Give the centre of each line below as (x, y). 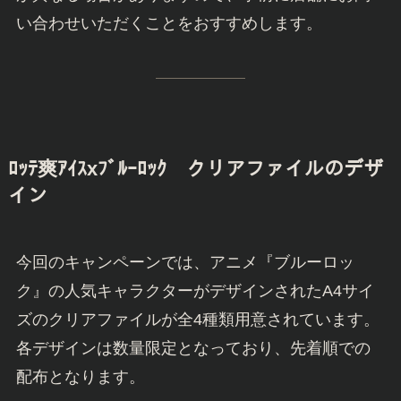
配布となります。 (80, 377)
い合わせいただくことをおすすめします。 (169, 24)
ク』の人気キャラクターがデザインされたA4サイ (195, 291)
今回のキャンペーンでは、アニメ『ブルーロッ (185, 263)
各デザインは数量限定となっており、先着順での (193, 349)
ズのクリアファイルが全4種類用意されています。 (197, 320)
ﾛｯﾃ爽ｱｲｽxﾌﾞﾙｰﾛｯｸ (97, 170)
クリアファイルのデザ (284, 170)
